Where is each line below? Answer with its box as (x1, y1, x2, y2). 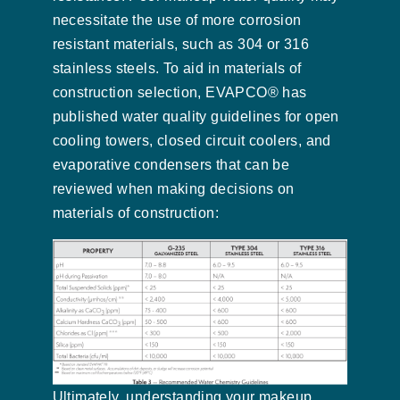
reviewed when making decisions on (52, 180, 295, 196)
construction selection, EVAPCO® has (52, 84, 307, 100)
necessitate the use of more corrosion (52, 12, 302, 28)
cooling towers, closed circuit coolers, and (52, 132, 331, 148)
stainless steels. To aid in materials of (52, 60, 302, 76)
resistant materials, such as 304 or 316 (52, 36, 310, 52)
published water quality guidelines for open (52, 108, 339, 124)
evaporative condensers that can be (52, 156, 290, 172)
